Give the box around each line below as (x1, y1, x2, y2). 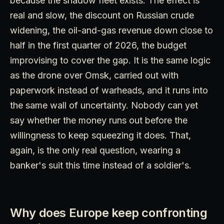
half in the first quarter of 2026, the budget (10, 39, 186, 50)
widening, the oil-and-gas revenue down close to (10, 24, 213, 35)
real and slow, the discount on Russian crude (10, 9, 194, 20)
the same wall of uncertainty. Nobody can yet (10, 99, 198, 110)
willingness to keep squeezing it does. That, (10, 129, 191, 140)
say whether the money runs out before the (10, 114, 187, 125)
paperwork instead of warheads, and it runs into (10, 84, 208, 95)
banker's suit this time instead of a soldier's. (10, 159, 191, 170)
